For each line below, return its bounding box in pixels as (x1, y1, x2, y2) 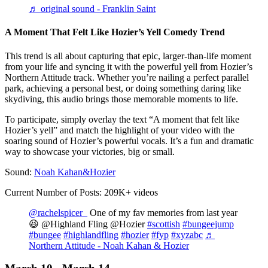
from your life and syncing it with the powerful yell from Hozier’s (5, 61, 252, 72)
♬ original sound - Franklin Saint (29, 4, 156, 14)
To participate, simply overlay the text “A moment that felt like (5, 114, 239, 124)
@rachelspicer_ (29, 207, 87, 218)
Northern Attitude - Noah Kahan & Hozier (29, 240, 189, 251)
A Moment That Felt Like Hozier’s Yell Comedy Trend (5, 27, 225, 38)
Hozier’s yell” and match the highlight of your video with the (5, 124, 234, 135)
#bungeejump (182, 218, 234, 229)
